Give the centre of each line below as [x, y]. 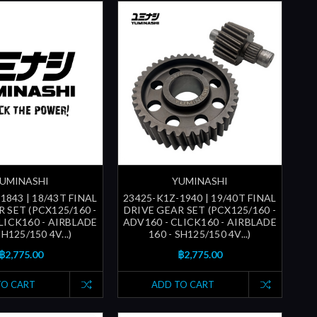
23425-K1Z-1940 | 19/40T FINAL [200, 197]
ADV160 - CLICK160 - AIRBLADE [200, 221]
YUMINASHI [200, 180]
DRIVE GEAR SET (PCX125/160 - [200, 209]
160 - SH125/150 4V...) [200, 234]
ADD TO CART [183, 284]
